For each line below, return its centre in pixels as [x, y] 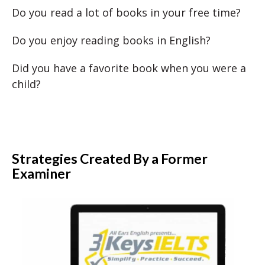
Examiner [41, 173]
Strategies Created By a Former [110, 159]
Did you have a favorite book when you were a [129, 68]
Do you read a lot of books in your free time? [126, 12]
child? [26, 84]
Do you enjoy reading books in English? [111, 40]
